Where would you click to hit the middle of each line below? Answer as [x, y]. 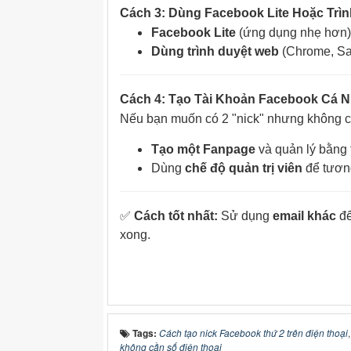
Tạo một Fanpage [203, 149]
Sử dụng [245, 216]
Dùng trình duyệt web [215, 51]
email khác [304, 216]
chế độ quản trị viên [244, 168]
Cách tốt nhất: [176, 216]
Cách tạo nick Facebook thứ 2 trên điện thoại [253, 333]
